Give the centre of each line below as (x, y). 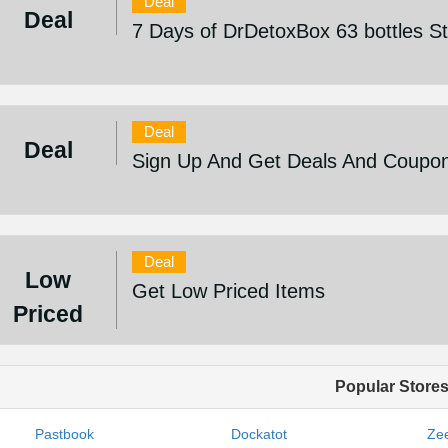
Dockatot (258, 434)
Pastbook (64, 434)
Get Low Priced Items (229, 291)
